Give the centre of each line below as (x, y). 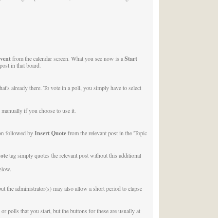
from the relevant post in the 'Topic (106, 133)
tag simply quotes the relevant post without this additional (74, 155)
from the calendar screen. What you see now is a (67, 59)
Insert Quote (50, 133)
